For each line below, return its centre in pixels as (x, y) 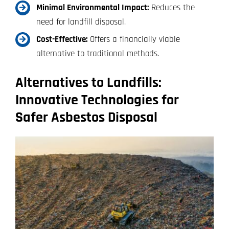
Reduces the (171, 7)
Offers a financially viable (133, 39)
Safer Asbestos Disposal (86, 117)
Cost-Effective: (62, 39)
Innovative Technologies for (97, 100)
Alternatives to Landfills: (88, 83)
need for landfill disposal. (81, 22)
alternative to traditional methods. (97, 53)
